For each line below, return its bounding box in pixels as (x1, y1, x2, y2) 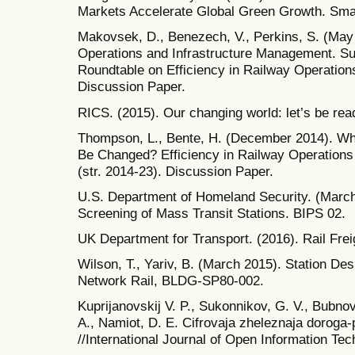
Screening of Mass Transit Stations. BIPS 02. (78, 204, 345, 221)
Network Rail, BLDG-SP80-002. (78, 273, 264, 289)
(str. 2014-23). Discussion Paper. (78, 162, 273, 179)
